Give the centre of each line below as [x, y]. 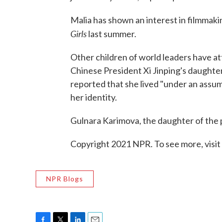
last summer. [111, 34]
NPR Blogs [65, 179]
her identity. [94, 97]
